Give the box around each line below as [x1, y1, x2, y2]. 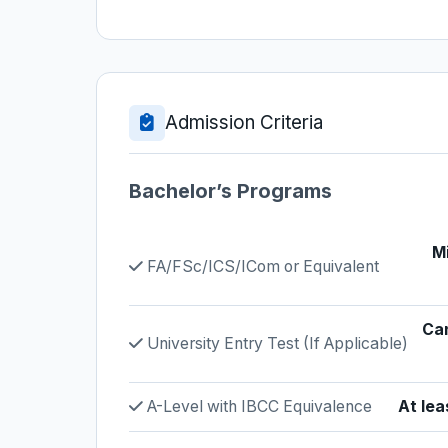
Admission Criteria [165, 111, 323, 134]
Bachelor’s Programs [129, 179, 332, 203]
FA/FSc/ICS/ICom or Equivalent [143, 257, 379, 276]
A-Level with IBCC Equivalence [143, 397, 372, 416]
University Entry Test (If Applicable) [143, 334, 408, 353]
